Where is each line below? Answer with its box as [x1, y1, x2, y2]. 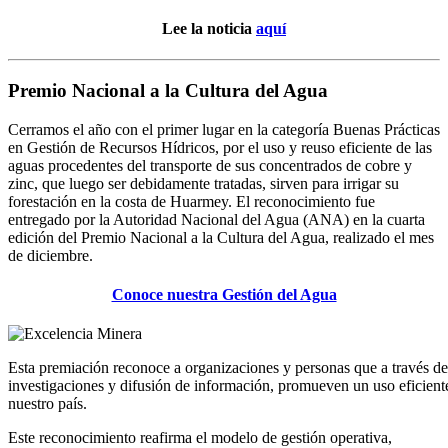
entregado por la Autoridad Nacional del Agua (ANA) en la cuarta [8, 210, 425, 228]
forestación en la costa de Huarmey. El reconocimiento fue [8, 192, 375, 210]
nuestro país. [8, 395, 87, 413]
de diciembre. [8, 246, 97, 264]
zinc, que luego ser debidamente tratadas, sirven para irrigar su [8, 174, 399, 192]
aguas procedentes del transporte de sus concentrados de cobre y [8, 156, 412, 174]
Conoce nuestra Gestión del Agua [111, 286, 337, 304]
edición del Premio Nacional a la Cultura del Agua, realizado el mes [8, 228, 434, 246]
